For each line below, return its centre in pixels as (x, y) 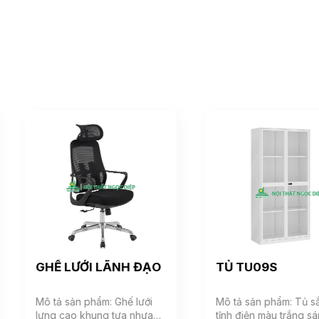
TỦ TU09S (217, 267)
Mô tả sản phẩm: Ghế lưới (64, 302)
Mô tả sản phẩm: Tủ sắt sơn (250, 302)
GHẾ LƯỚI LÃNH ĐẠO (69, 267)
